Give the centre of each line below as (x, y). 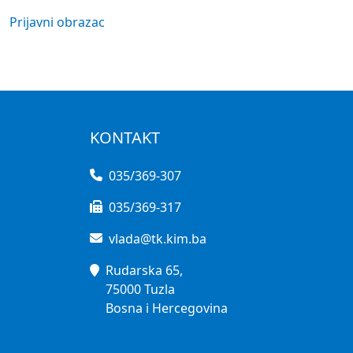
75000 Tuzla (140, 290)
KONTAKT (125, 138)
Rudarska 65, (144, 271)
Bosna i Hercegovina (167, 308)
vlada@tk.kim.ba (158, 239)
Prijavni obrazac (57, 22)
